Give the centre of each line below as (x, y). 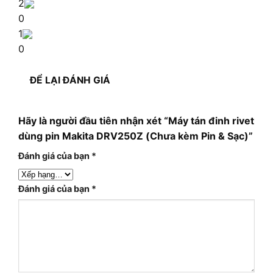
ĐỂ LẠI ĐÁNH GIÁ (70, 80)
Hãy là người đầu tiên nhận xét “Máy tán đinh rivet (136, 121)
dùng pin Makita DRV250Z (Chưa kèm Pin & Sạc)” (136, 136)
